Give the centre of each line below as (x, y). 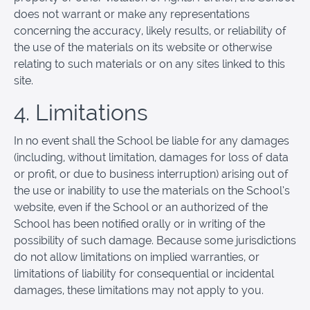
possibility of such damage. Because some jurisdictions (155, 240)
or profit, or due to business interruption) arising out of (151, 174)
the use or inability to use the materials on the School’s (152, 190)
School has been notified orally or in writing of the (139, 224)
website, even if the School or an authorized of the (141, 207)
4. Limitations (81, 112)
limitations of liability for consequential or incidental (144, 273)
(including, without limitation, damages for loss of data (151, 157)
